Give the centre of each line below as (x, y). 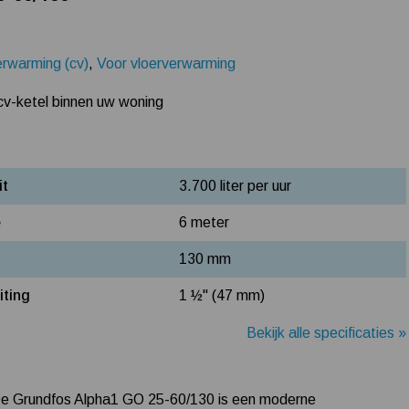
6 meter (204, 223)
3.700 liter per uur (236, 186)
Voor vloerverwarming (167, 64)
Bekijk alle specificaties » (327, 332)
